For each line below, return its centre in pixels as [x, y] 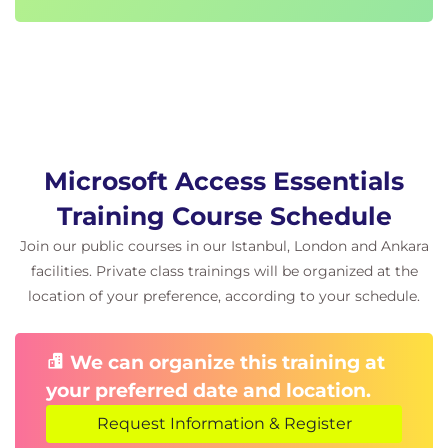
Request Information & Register [224, 423]
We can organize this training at [225, 362]
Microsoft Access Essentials [224, 181]
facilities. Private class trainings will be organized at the [224, 271]
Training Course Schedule [224, 216]
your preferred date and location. [208, 390]
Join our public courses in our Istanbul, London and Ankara [224, 246]
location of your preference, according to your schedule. [224, 296]
